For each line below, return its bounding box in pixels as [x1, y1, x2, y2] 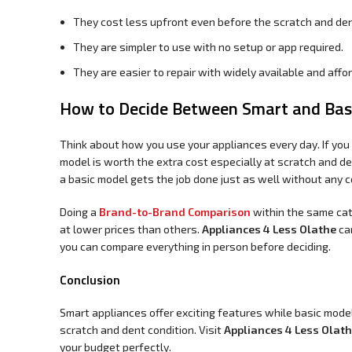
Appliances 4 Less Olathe [202, 222, 336, 236]
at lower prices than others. [60, 222, 202, 236]
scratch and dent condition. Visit [60, 322, 224, 336]
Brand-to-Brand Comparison [99, 204, 251, 218]
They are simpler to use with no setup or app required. [73, 39, 343, 53]
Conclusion [60, 269, 120, 289]
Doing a [60, 204, 97, 218]
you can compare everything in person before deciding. [60, 239, 331, 253]
